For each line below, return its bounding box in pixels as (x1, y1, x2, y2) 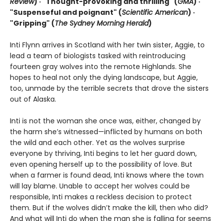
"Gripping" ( (10, 18, 55, 28)
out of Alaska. (10, 94, 56, 104)
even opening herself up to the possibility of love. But (10, 159, 192, 169)
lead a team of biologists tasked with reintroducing (10, 50, 185, 61)
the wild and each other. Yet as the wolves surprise (10, 137, 185, 147)
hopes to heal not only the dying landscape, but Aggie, (10, 72, 198, 82)
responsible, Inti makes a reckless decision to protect (10, 191, 192, 202)
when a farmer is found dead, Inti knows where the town (10, 170, 204, 180)
